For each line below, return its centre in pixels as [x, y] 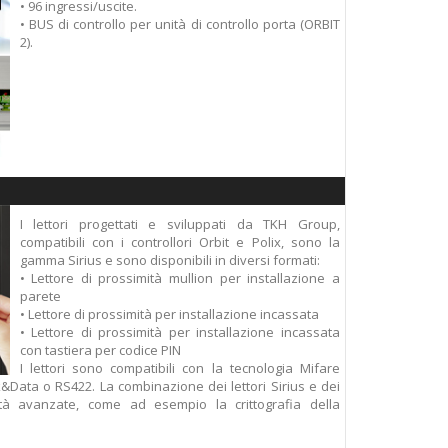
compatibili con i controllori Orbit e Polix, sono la [179, 241]
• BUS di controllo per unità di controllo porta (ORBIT [179, 24]
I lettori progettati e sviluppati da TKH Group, [179, 223]
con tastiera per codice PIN [100, 349]
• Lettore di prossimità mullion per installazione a [179, 277]
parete [40, 295]
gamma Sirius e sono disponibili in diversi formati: [169, 259]
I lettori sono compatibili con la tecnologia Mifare [179, 367]
